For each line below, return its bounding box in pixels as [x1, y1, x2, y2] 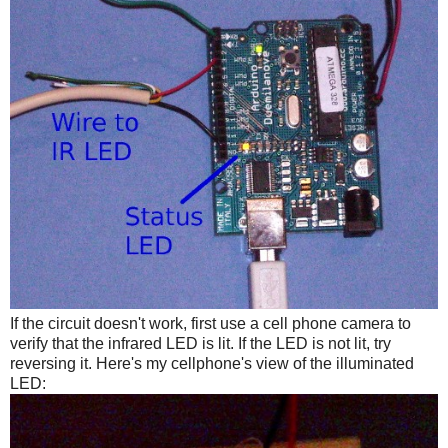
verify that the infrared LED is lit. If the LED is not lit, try [10, 334, 391, 352]
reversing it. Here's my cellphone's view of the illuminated [10, 354, 414, 372]
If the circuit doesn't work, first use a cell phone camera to [10, 314, 411, 332]
